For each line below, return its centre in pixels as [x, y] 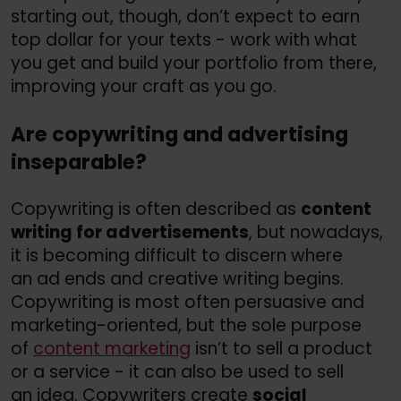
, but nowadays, [316, 233]
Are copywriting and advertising [179, 134]
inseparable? [79, 162]
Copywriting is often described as [156, 209]
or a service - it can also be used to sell [177, 372]
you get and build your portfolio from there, [194, 64]
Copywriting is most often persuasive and [188, 303]
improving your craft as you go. [144, 87]
